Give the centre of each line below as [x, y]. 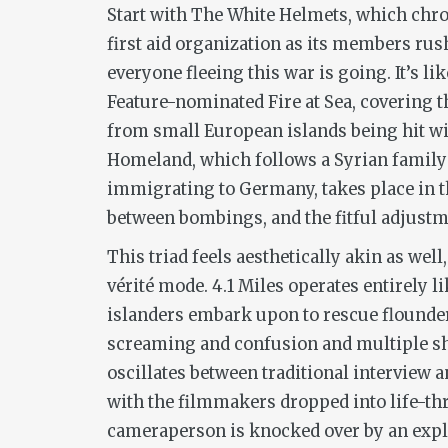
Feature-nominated [187, 102]
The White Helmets [269, 15]
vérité [130, 286]
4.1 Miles [248, 286]
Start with [149, 15]
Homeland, [153, 160]
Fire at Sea [310, 102]
